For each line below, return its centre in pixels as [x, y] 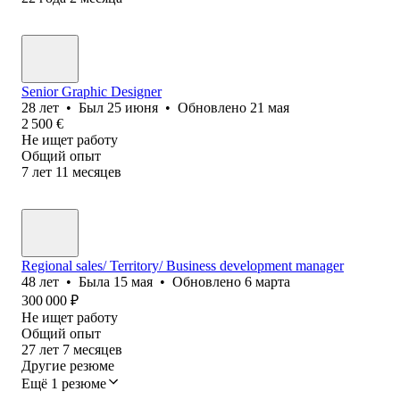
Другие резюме [68, 365]
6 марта [267, 281]
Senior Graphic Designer [92, 91]
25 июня [133, 107]
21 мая [270, 107]
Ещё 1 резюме [64, 383]
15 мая [133, 281]
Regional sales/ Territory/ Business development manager [183, 265]
